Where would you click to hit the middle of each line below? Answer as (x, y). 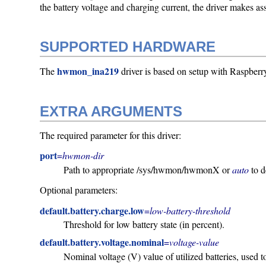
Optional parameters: (79, 189)
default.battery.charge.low (92, 210)
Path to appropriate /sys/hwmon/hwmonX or (148, 169)
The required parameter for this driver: (111, 135)
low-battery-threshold (190, 210)
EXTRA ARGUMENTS (111, 111)
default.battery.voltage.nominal (102, 242)
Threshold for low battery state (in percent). (144, 224)
